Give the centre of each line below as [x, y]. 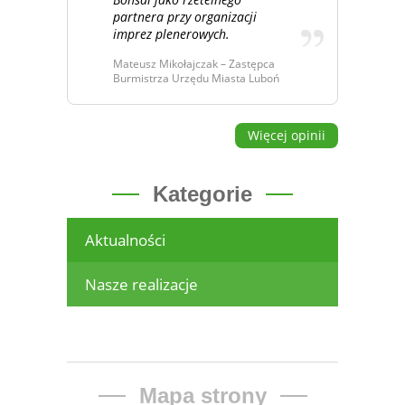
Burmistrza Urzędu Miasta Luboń [196, 79]
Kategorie [202, 194]
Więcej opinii [287, 136]
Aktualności [125, 240]
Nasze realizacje [141, 285]
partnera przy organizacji [185, 16]
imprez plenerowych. [171, 33]
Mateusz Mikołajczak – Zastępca [194, 64]
